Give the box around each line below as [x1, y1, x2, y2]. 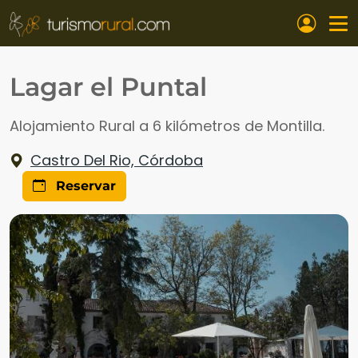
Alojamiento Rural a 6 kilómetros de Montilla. [10, 116, 324, 137]
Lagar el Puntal [10, 71, 207, 103]
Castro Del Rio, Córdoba [30, 150, 203, 171]
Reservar [52, 178, 116, 194]
